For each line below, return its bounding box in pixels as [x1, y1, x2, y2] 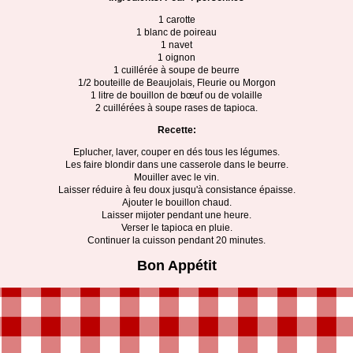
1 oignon [158, 52, 195, 63]
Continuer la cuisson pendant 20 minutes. [87, 235, 266, 246]
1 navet [161, 39, 192, 50]
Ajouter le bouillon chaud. [121, 197, 232, 208]
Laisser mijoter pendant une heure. [102, 210, 251, 221]
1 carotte [158, 14, 195, 25]
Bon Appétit [136, 258, 217, 273]
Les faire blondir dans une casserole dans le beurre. [65, 159, 288, 170]
